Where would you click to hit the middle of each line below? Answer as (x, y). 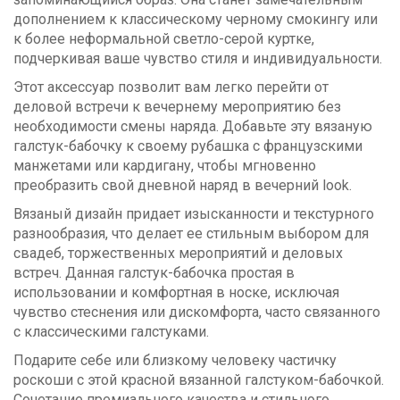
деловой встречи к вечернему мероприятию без (177, 106)
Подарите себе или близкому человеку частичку (175, 360)
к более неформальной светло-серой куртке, (164, 38)
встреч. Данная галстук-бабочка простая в (154, 272)
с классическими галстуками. (111, 331)
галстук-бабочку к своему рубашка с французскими (188, 146)
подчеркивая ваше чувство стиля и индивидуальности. (198, 58)
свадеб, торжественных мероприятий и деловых (178, 253)
